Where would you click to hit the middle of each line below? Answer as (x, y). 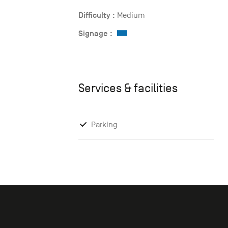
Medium (130, 16)
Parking (104, 125)
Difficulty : (97, 16)
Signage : (95, 34)
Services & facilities (128, 88)
